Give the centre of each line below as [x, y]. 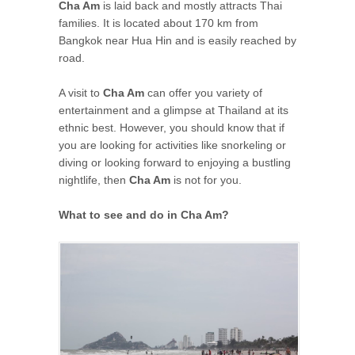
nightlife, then [94, 180]
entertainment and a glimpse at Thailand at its [174, 111]
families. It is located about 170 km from [158, 23]
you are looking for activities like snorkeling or [172, 145]
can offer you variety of [203, 93]
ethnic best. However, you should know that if [172, 128]
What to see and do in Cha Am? [144, 215]
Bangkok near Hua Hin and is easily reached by [177, 40]
